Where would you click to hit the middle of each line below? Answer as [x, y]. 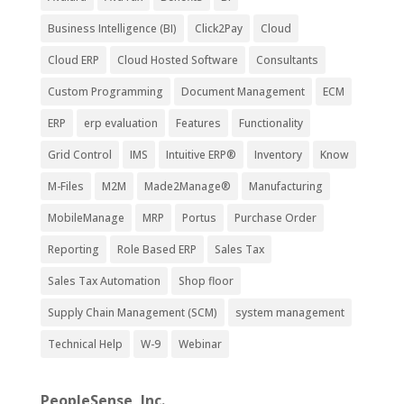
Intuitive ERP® [201, 155]
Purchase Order [275, 218]
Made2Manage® [187, 186]
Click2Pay [218, 28]
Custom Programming [105, 92]
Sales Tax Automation [104, 281]
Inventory [278, 155]
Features [198, 123]
